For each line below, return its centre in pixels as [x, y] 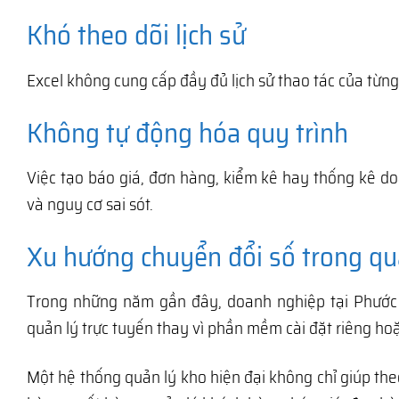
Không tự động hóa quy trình [187, 132]
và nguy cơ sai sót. [90, 204]
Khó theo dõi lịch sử [136, 35]
